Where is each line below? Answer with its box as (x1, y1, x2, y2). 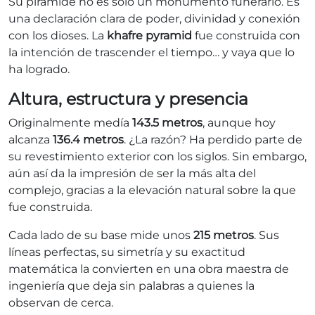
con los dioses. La (8, 29, 107, 43)
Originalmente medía (8, 116, 132, 130)
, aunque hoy (202, 116, 276, 130)
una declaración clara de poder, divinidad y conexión (8, 12, 300, 26)
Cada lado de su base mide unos (8, 229, 193, 243)
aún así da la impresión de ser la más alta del (8, 167, 256, 181)
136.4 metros (53, 133, 124, 147)
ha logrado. (8, 63, 70, 77)
